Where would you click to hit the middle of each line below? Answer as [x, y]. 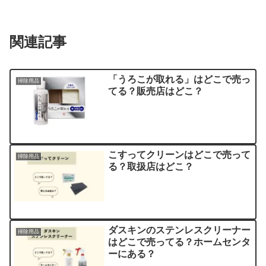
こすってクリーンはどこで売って [180, 154]
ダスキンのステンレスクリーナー [180, 230]
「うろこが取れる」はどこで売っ [180, 80]
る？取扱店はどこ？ [151, 166]
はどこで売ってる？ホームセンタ [180, 242]
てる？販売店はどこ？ [156, 91]
